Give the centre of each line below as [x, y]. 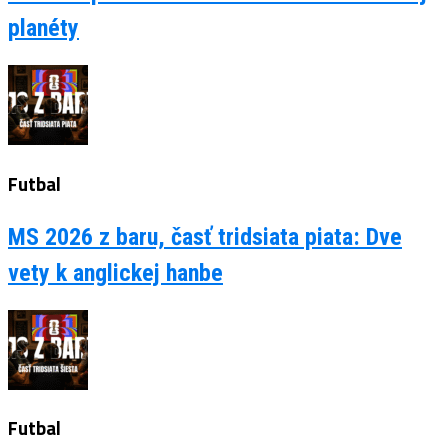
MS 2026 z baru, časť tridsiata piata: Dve [205, 236]
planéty [43, 28]
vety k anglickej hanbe [115, 272]
